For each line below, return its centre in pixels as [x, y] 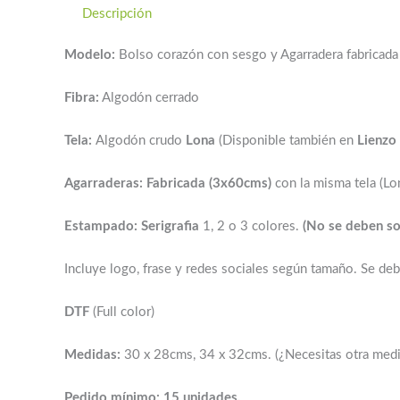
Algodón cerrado [149, 98]
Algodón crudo [141, 141]
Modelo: [90, 55]
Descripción [117, 13]
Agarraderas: [105, 183]
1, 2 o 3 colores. [251, 226]
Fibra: [82, 98]
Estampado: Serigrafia [132, 226]
